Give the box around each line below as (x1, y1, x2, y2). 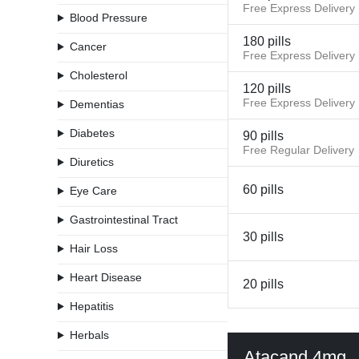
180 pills (243, 34, 291, 48)
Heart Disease (69, 271, 142, 284)
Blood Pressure (69, 11, 147, 24)
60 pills (243, 183, 284, 196)
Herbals (69, 329, 109, 341)
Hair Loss (69, 242, 118, 255)
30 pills (243, 230, 284, 244)
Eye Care (69, 184, 117, 197)
